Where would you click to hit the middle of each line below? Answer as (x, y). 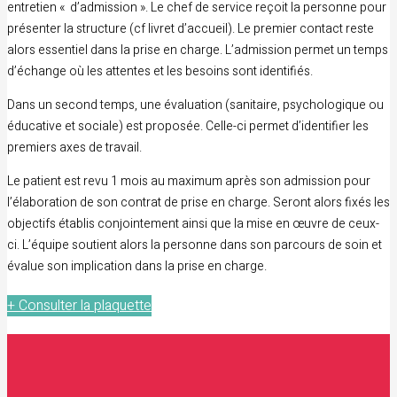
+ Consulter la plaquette (79, 305)
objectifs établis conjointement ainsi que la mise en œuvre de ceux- (193, 223)
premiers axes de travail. (74, 147)
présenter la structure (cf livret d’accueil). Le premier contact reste (191, 28)
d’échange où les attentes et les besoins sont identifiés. (160, 71)
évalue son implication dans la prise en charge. (137, 266)
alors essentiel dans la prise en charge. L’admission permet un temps (198, 50)
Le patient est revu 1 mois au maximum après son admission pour (189, 181)
